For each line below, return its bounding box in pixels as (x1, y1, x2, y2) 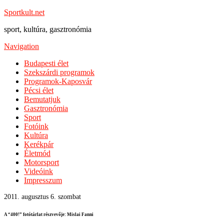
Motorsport (24, 158, 59, 166)
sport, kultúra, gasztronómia (4, 25, 91, 33)
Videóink (24, 167, 53, 175)
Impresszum (24, 176, 62, 184)
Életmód (24, 149, 50, 157)
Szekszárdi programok (24, 68, 94, 76)
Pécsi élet (24, 86, 53, 94)
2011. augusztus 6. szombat (4, 193, 81, 200)
